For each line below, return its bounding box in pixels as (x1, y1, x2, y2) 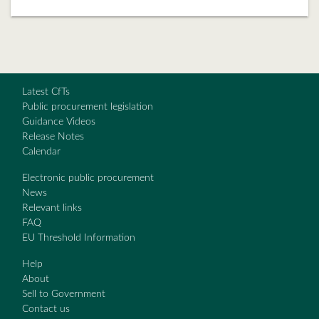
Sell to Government (22, 289, 105, 299)
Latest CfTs (22, 87, 70, 97)
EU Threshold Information (22, 233, 135, 243)
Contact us (22, 304, 70, 314)
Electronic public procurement (22, 173, 154, 183)
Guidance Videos (22, 117, 95, 127)
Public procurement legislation (22, 102, 153, 112)
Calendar (22, 147, 61, 157)
